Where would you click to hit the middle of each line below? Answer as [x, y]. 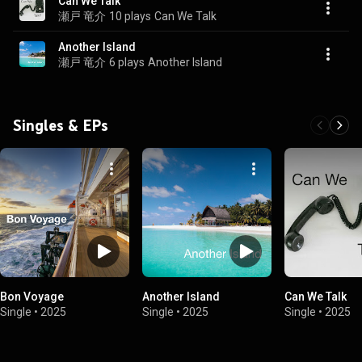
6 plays [127, 62]
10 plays [130, 16]
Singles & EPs [61, 125]
